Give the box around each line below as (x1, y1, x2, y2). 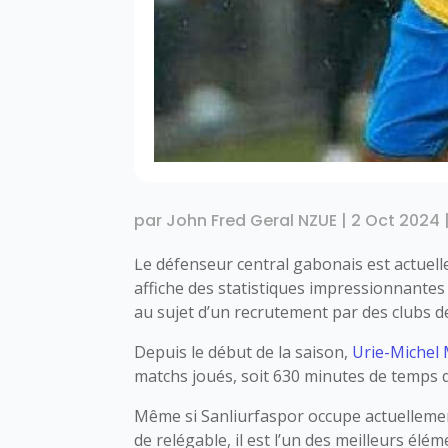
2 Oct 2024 (351, 208, 441, 232)
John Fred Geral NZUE (166, 208, 338, 232)
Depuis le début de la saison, (134, 340, 353, 363)
